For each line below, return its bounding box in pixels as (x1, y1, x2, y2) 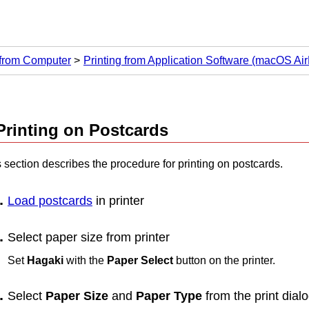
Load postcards (8, 193, 92, 208)
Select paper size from (8, 230, 134, 244)
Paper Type (136, 289, 202, 303)
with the (63, 254, 107, 266)
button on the (173, 254, 242, 266)
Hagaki (27, 254, 63, 266)
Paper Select (107, 254, 173, 266)
